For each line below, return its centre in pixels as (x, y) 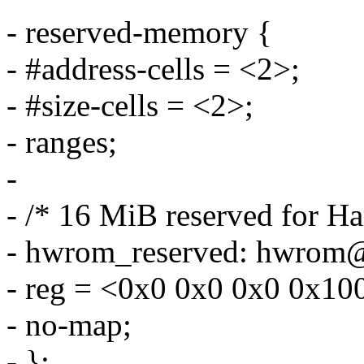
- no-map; (69, 325)
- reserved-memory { (139, 32)
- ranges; (62, 142)
